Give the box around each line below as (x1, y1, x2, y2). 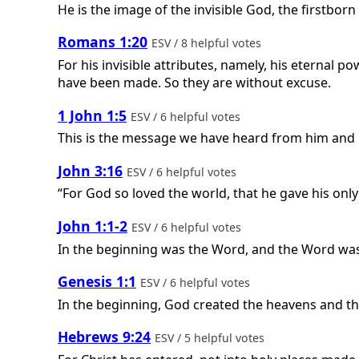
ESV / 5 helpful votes (155, 330, 268, 346)
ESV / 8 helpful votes (151, 35, 264, 51)
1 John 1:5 (58, 105, 127, 125)
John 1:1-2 (58, 216, 127, 236)
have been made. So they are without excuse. (58, 73, 331, 91)
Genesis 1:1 (58, 272, 136, 292)
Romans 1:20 (58, 32, 147, 52)
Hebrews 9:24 (58, 327, 151, 347)
